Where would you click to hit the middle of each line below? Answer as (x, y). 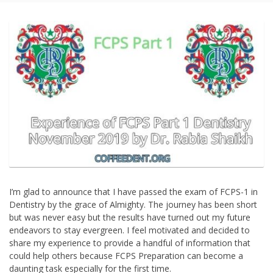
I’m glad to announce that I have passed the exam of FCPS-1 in (133, 191)
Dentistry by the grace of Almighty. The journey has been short (133, 204)
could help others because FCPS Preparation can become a (126, 255)
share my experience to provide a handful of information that (130, 243)
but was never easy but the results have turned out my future (130, 217)
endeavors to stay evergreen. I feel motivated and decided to (129, 230)
